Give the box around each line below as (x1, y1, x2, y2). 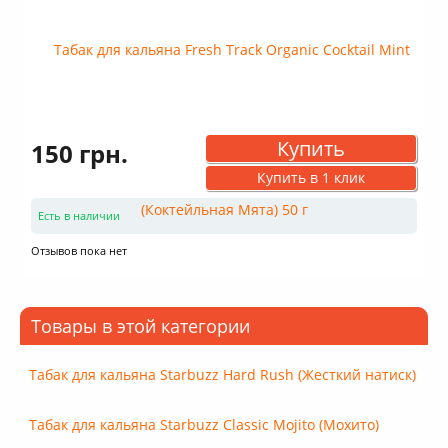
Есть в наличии (38, 207, 120, 223)
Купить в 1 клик (256, 167, 365, 187)
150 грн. (31, 136, 128, 170)
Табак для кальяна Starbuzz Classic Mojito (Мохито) (29, 414, 379, 434)
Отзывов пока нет (31, 242, 127, 258)
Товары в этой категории (31, 313, 250, 338)
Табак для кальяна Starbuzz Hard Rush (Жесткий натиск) (29, 364, 416, 384)
